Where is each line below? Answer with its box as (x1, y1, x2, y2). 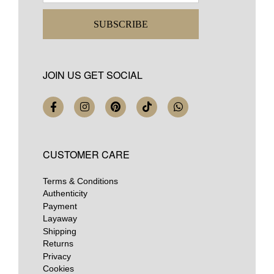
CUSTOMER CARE (43, 147, 130, 161)
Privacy (43, 251, 71, 261)
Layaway (43, 213, 77, 224)
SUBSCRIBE (94, 18, 148, 29)
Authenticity (43, 188, 87, 199)
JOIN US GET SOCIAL (43, 67, 143, 82)
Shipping (43, 226, 76, 236)
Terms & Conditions (43, 176, 118, 186)
